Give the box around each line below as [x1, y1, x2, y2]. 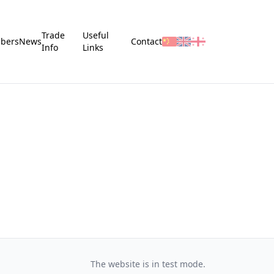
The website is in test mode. [91, 258, 206, 270]
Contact [130, 35, 162, 47]
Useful [83, 29, 109, 41]
